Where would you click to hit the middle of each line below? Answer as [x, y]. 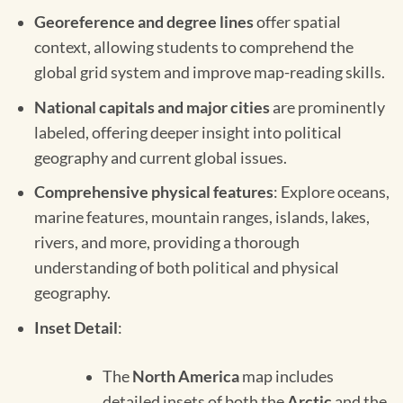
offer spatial [297, 22]
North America [185, 377]
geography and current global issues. [160, 157]
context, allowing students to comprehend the [193, 48]
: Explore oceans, [331, 193]
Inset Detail [76, 327]
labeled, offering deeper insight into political [188, 132]
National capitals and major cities [152, 107]
